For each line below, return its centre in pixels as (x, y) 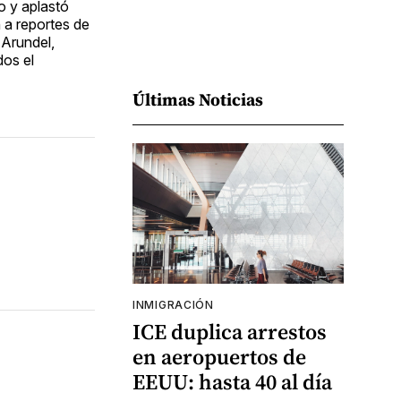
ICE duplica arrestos (230, 332)
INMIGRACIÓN (173, 305)
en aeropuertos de (219, 357)
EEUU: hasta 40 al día (232, 382)
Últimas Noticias (198, 99)
